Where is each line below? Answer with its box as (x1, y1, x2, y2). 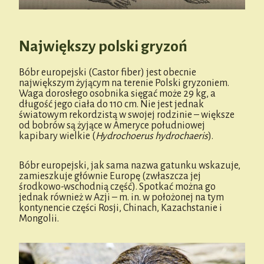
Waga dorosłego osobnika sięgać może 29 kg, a (19, 88, 216, 99)
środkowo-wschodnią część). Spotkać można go (19, 181, 216, 192)
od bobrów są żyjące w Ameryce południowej (19, 120, 205, 131)
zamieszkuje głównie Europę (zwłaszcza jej (19, 170, 201, 181)
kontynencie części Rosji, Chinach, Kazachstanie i (19, 202, 222, 213)
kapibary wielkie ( (19, 130, 95, 141)
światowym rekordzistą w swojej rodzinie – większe (19, 109, 235, 120)
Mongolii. (19, 213, 59, 224)
